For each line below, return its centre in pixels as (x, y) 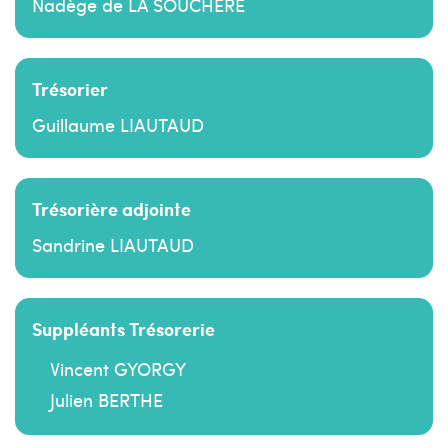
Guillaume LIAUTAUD (118, 124)
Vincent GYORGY (118, 368)
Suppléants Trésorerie (123, 328)
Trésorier (70, 88)
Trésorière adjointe (111, 208)
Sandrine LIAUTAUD (113, 244)
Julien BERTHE (106, 400)
